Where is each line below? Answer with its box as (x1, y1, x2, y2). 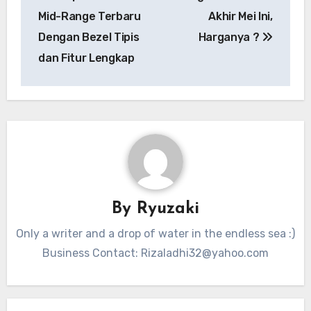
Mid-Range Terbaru (38, 10, 141, 24)
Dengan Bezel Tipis (38, 31, 140, 44)
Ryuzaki (137, 200, 199, 217)
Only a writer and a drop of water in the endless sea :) (16, 227, 295, 241)
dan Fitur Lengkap (38, 51, 135, 65)
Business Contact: (42, 246, 141, 260)
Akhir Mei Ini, (208, 10, 273, 24)
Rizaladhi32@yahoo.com (141, 246, 269, 260)
